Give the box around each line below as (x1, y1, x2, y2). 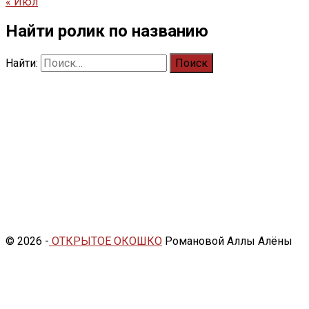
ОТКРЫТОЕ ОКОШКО (49, 234, 162, 248)
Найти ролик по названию (6, 21, 208, 41)
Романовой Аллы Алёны (162, 234, 292, 248)
